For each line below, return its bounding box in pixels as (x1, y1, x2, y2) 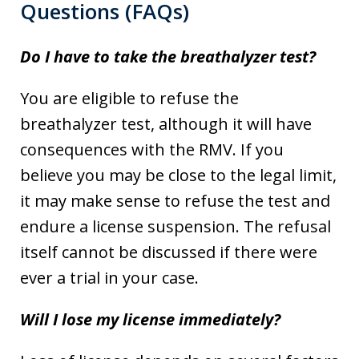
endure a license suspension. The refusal (20, 215, 331, 237)
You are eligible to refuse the (20, 87, 239, 109)
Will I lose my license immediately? (20, 308, 280, 330)
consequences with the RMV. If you (20, 138, 284, 160)
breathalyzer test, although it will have (20, 112, 312, 135)
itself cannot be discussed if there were (20, 240, 317, 263)
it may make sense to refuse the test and (20, 189, 330, 212)
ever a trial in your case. (20, 266, 199, 288)
